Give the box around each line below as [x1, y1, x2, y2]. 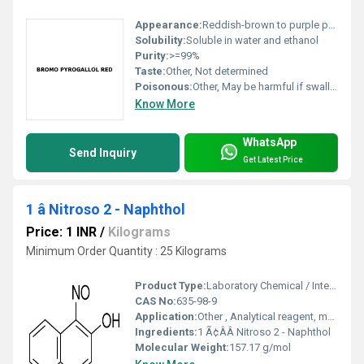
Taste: [135, 65, 166, 78]
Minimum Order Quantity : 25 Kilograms [26, 245, 227, 258]
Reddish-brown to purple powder [202, 19, 328, 32]
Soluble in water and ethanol [186, 34, 318, 47]
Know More [135, 97, 195, 111]
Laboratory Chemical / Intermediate [206, 279, 329, 292]
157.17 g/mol [229, 340, 291, 353]
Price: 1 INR [26, 224, 97, 240]
